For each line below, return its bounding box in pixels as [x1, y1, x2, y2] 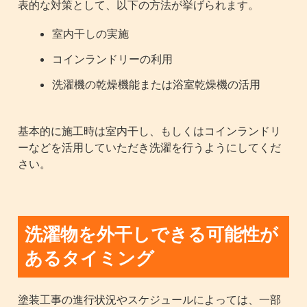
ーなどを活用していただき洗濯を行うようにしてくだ [18, 140, 282, 154]
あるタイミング [25, 247, 155, 269]
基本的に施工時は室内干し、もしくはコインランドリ [18, 123, 282, 138]
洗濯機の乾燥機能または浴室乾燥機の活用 [52, 77, 261, 91]
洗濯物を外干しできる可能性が [25, 223, 279, 245]
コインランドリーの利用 [52, 51, 173, 66]
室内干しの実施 [52, 26, 130, 40]
